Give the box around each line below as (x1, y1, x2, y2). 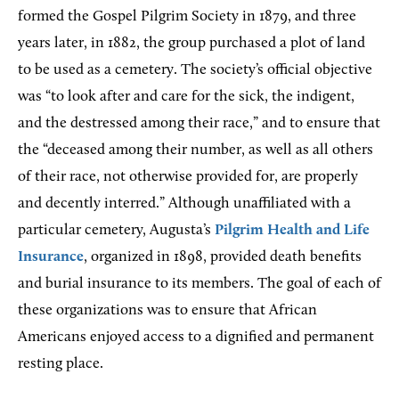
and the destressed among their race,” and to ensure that (18, 115, 380, 131)
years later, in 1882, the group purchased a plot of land (18, 35, 365, 51)
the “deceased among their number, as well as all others (18, 142, 373, 158)
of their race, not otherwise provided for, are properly (18, 168, 358, 184)
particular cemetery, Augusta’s (18, 222, 215, 238)
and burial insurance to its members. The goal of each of (18, 275, 381, 291)
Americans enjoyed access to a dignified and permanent (18, 329, 374, 345)
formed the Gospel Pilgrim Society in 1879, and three (18, 8, 356, 24)
